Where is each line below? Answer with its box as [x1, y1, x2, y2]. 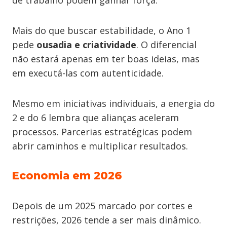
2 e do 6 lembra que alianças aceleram [12, 111, 179, 124]
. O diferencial [136, 39, 197, 51]
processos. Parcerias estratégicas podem [12, 126, 192, 138]
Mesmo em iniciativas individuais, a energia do [12, 97, 215, 109]
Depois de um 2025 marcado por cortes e [12, 200, 193, 212]
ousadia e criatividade [36, 39, 136, 51]
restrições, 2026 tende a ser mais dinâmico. [12, 214, 201, 226]
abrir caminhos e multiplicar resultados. [12, 140, 188, 152]
